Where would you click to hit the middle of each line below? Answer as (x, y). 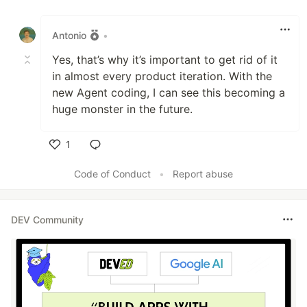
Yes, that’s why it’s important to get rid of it (165, 60)
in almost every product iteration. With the (162, 76)
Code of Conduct (112, 174)
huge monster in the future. (122, 109)
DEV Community (47, 219)
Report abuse (203, 174)
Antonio (69, 35)
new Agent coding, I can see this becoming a (169, 93)
